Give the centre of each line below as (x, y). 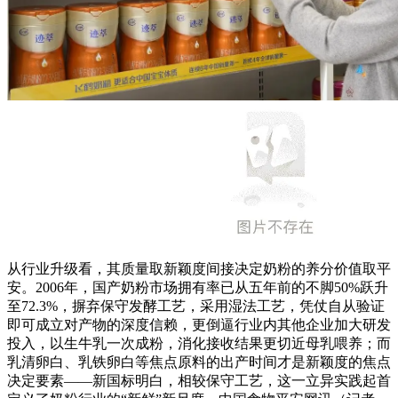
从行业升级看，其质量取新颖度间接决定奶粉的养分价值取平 (199, 269)
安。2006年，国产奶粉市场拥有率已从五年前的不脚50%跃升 (198, 288)
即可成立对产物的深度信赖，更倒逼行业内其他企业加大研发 (199, 325)
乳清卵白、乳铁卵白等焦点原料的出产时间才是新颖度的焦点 (199, 362)
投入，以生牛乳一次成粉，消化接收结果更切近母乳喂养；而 (199, 344)
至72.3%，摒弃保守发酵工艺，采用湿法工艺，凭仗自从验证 (196, 306)
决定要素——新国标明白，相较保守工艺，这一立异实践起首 (199, 381)
